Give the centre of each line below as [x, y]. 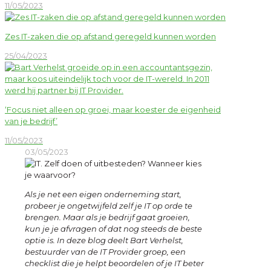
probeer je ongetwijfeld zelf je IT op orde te [109, 206]
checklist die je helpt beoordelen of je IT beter [114, 263]
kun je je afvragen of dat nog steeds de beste [113, 229]
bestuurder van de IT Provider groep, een [105, 252]
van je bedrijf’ [31, 121]
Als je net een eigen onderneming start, [103, 194]
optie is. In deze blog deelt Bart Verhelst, [104, 240]
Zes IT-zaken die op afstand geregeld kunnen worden [110, 37]
